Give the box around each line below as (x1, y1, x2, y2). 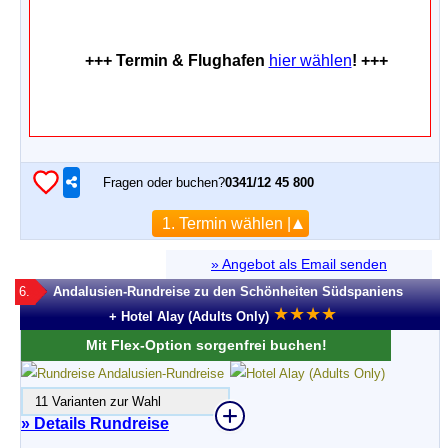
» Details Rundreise (21, 415, 169, 432)
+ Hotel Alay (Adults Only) (108, 309, 269, 324)
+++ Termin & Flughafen (84, 52, 269, 69)
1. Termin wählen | (161, 215, 291, 232)
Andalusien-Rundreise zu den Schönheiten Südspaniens (53, 284, 403, 299)
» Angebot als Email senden (211, 256, 387, 272)
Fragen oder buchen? (103, 174, 225, 190)
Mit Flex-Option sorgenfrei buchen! (85, 337, 327, 353)
